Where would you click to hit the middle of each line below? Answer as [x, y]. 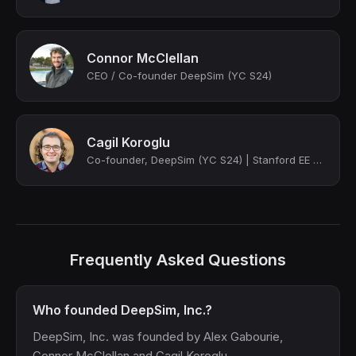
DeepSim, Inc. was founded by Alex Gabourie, [158, 337]
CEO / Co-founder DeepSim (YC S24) [179, 75]
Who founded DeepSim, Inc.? [122, 310]
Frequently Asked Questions [178, 260]
